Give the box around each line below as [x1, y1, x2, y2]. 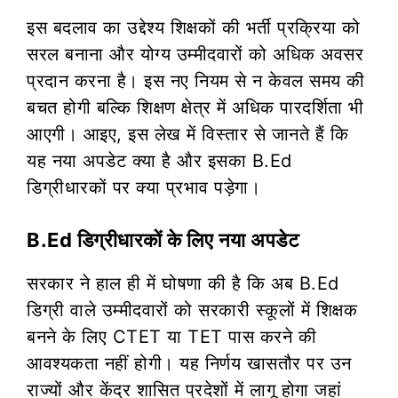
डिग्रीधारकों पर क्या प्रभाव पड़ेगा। [27, 176, 260, 198]
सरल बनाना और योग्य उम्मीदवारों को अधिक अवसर [27, 43, 363, 65]
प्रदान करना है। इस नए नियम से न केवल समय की [27, 69, 365, 92]
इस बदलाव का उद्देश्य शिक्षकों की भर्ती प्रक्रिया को [27, 16, 360, 38]
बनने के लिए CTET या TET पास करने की [27, 325, 316, 347]
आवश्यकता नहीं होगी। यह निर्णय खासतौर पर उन [27, 352, 352, 374]
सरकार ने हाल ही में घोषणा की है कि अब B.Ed [27, 272, 339, 294]
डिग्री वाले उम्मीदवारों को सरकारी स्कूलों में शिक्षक [27, 298, 357, 321]
